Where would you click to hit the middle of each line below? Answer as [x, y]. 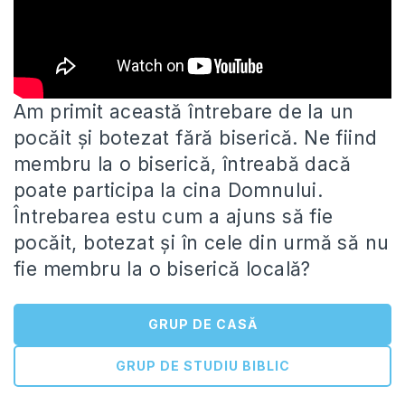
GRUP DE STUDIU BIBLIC [202, 366]
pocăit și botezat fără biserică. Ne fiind [196, 138]
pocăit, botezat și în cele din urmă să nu [202, 243]
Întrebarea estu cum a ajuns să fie [174, 217]
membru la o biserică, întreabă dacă [182, 165]
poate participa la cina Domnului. [169, 191]
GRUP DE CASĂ [202, 325]
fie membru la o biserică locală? [162, 269]
